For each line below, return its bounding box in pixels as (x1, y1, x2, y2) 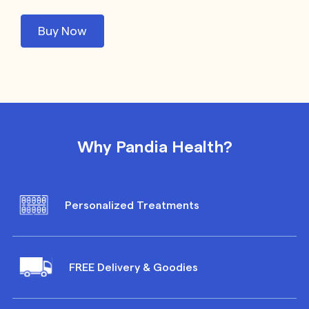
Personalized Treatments (65, 199, 199, 211)
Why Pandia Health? (77, 137, 232, 156)
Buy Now (38, 23, 87, 37)
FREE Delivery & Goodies (69, 261, 198, 274)
